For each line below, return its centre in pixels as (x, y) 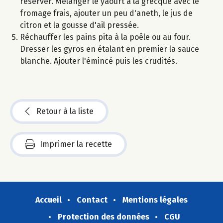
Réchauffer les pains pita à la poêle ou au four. (105, 37)
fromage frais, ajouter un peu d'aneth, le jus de (106, 13)
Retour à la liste (65, 111)
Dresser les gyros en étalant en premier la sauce (110, 49)
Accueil (49, 200)
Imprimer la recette (76, 144)
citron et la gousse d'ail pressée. (79, 25)
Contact (92, 200)
